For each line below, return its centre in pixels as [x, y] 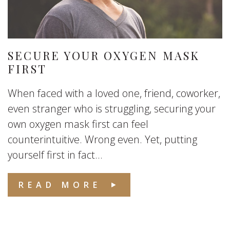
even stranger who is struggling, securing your [112, 109]
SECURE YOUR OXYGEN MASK [104, 55]
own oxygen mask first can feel [78, 124]
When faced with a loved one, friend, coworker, [114, 93]
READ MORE [60, 185]
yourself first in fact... [55, 155]
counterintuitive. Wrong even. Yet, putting [102, 139]
